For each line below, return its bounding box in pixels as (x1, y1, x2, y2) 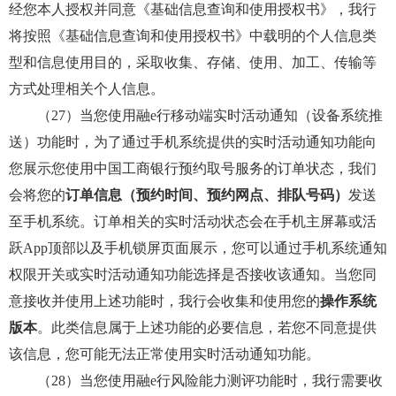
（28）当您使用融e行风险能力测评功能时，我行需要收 (9, 373, 383, 388)
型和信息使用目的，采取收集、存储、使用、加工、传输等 (9, 55, 377, 70)
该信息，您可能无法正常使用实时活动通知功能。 (9, 346, 320, 362)
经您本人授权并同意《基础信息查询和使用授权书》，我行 (9, 2, 377, 17)
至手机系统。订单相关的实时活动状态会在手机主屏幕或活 (9, 214, 377, 229)
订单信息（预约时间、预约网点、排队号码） (65, 187, 348, 202)
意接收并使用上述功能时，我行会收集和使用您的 (9, 293, 320, 308)
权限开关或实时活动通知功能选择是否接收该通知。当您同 (9, 267, 377, 282)
